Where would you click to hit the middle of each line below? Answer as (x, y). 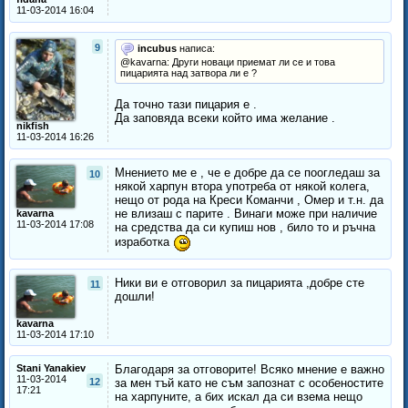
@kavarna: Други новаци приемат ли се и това (228, 62)
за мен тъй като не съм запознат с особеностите (249, 383)
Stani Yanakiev (51, 368)
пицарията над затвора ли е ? (189, 73)
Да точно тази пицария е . (186, 105)
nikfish (33, 126)
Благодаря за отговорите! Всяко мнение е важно (250, 370)
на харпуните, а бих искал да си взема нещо (239, 397)
